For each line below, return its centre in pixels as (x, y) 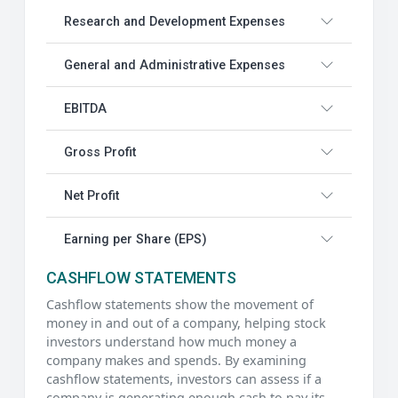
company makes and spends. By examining (176, 361)
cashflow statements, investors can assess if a (184, 379)
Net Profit (92, 195)
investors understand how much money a (171, 342)
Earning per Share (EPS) (135, 239)
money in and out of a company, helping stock (186, 323)
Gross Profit (100, 152)
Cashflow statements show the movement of (180, 305)
